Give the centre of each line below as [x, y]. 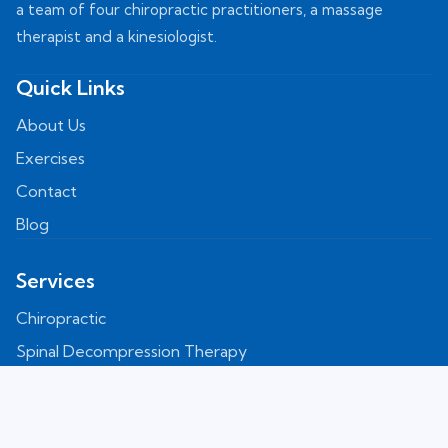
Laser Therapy [69, 416]
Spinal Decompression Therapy [131, 350]
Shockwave [58, 383]
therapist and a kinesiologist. [116, 36]
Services [55, 280]
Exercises [50, 157]
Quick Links [70, 87]
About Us [51, 124]
